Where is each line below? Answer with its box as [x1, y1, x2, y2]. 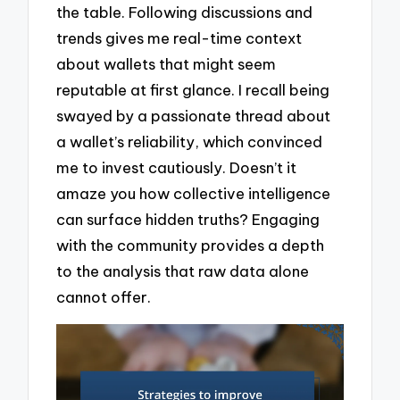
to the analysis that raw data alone [56, 262, 310, 281]
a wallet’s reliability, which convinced [56, 132, 323, 152]
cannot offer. [56, 287, 152, 307]
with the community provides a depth [56, 236, 325, 255]
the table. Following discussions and [56, 3, 313, 22]
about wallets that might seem [56, 54, 277, 74]
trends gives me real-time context [56, 29, 303, 48]
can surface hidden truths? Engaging [56, 210, 321, 229]
